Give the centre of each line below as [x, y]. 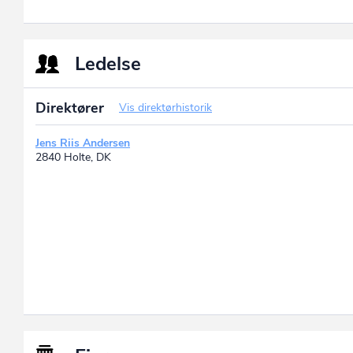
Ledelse [108, 64]
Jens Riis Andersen [83, 143]
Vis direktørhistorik [165, 108]
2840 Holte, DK [73, 158]
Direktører [72, 108]
